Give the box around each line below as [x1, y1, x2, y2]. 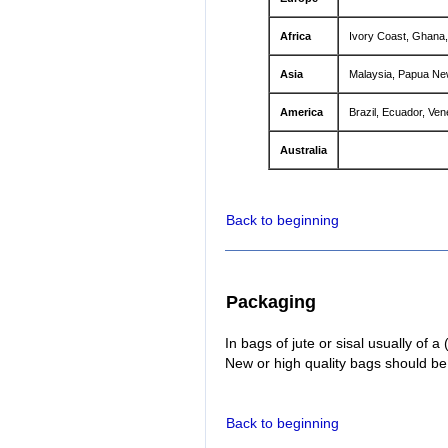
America [279, 106, 323, 119]
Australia [279, 144, 327, 157]
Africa [279, 30, 311, 43]
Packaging [226, 292, 316, 313]
